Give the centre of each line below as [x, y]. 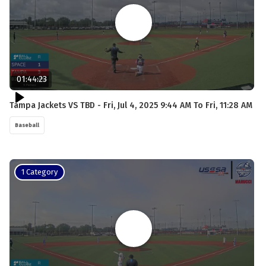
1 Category [39, 172]
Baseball [27, 125]
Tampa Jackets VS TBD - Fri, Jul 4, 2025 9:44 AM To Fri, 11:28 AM [131, 105]
